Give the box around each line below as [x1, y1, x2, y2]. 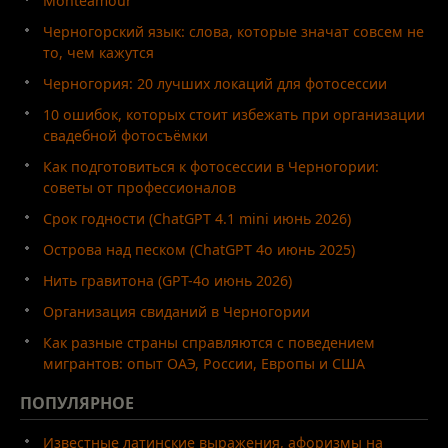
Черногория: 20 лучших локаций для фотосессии [43, 73, 387, 93]
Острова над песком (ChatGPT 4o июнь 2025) [43, 239, 355, 259]
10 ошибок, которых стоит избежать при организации [43, 104, 425, 124]
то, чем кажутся [43, 42, 154, 62]
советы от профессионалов [43, 177, 236, 197]
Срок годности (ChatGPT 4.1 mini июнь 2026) [43, 208, 351, 228]
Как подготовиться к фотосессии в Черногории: [43, 156, 379, 176]
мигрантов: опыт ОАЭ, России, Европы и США [43, 353, 365, 373]
